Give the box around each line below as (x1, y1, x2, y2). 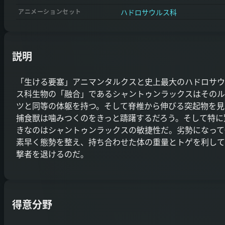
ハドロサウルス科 (121, 7, 177, 18)
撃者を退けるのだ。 (16, 148, 88, 160)
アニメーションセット (18, 7, 81, 16)
